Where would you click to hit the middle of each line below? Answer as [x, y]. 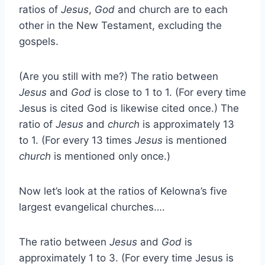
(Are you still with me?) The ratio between [119, 76]
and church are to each [173, 9]
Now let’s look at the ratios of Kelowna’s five [123, 191]
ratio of [37, 124]
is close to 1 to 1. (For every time [170, 92]
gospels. [39, 41]
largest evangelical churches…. [92, 207]
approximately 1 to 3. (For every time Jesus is [126, 258]
